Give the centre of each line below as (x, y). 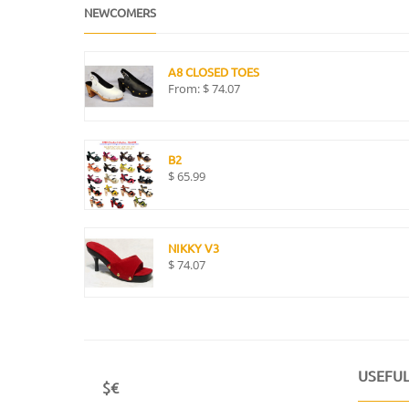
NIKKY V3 (194, 248)
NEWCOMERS (120, 12)
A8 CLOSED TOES (214, 72)
